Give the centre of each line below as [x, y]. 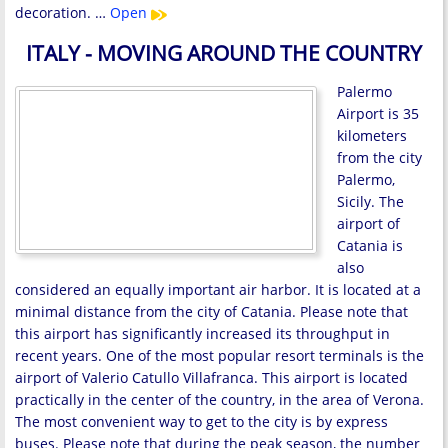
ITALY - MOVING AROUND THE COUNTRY [224, 52]
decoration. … [62, 13]
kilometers [372, 136]
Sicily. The [370, 202]
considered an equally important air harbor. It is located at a [218, 290]
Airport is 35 [378, 114]
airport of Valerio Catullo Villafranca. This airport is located [211, 378]
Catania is [370, 246]
